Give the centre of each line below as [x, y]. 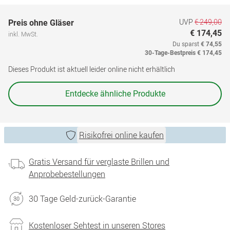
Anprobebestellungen [67, 174]
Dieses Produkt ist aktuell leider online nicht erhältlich [92, 69]
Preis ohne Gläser [41, 23]
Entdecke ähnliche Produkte [115, 94]
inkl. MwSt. [23, 34]
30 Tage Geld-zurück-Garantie [82, 199]
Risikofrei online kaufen [121, 135]
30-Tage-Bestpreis [170, 53]
